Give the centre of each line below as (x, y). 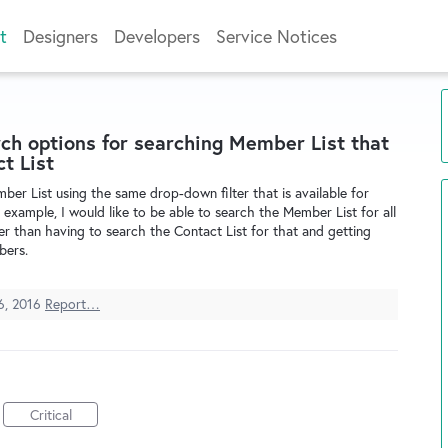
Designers (60, 36)
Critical (50, 414)
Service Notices (276, 36)
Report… (72, 303)
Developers (157, 36)
